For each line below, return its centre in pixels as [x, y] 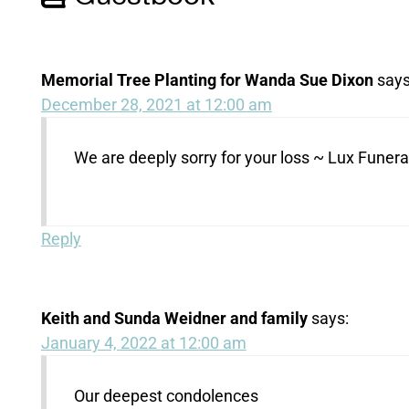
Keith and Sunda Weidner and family [174, 319]
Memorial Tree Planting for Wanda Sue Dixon [207, 80]
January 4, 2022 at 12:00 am [143, 343]
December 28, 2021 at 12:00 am [156, 105]
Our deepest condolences [166, 396]
